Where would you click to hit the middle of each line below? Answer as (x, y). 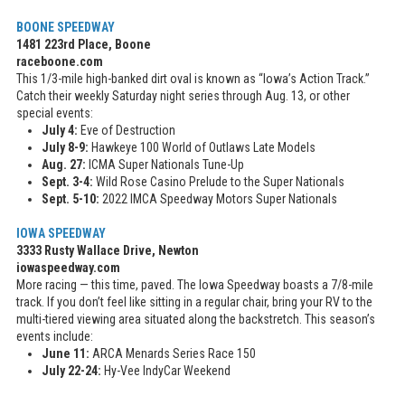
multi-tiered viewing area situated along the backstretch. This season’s (196, 320)
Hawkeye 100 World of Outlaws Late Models (202, 148)
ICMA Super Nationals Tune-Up (166, 165)
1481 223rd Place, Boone (84, 45)
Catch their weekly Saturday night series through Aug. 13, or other (183, 96)
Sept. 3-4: (67, 182)
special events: (55, 113)
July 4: (60, 131)
